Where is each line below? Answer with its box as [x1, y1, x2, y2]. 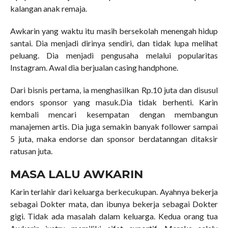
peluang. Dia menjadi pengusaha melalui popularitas [10, 50, 218, 60]
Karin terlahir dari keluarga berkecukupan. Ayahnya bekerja [10, 186, 218, 196]
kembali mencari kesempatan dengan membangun [10, 109, 218, 119]
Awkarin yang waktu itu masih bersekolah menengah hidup [10, 25, 218, 36]
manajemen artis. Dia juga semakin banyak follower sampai [10, 121, 218, 131]
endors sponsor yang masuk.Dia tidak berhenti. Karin [10, 97, 218, 107]
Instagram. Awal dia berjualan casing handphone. [10, 62, 178, 72]
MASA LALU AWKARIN [10, 166, 143, 181]
